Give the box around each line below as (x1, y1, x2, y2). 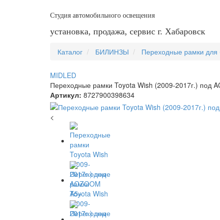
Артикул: (50, 90, 82, 100)
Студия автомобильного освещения (50, 12, 155, 19)
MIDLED (50, 70, 76, 80)
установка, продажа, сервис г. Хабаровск (50, 27, 205, 36)
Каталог (57, 47, 82, 56)
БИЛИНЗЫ (95, 47, 129, 56)
